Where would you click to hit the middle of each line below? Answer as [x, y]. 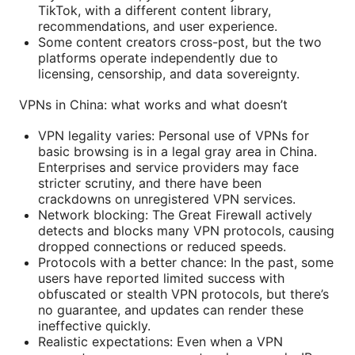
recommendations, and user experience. [158, 27]
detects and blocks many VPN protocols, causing [186, 231]
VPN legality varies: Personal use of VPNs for [174, 136]
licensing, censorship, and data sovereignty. [169, 74]
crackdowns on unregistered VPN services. [167, 199]
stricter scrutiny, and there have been [150, 183]
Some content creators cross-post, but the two [180, 42]
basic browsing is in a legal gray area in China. [177, 152]
